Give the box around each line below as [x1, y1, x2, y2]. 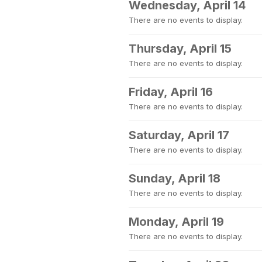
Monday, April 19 [129, 215, 224, 229]
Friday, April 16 [129, 85, 213, 99]
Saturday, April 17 [129, 128, 229, 142]
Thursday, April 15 [129, 42, 232, 56]
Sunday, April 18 [129, 171, 220, 185]
